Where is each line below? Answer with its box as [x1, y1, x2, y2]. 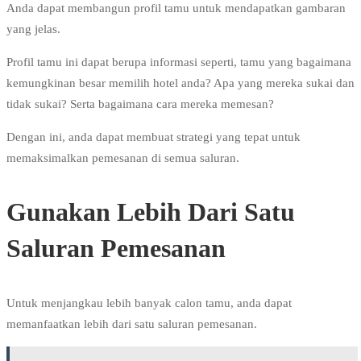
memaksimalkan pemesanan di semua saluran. [6, 151, 239, 165]
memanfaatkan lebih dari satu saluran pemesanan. [6, 317, 257, 331]
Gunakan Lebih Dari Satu [6, 197, 295, 227]
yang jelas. [6, 23, 60, 36]
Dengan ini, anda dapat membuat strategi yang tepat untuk [6, 131, 301, 144]
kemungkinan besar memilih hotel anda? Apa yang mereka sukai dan [6, 77, 355, 90]
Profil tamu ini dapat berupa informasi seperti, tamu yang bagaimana [6, 56, 351, 69]
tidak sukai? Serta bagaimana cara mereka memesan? [6, 98, 274, 111]
